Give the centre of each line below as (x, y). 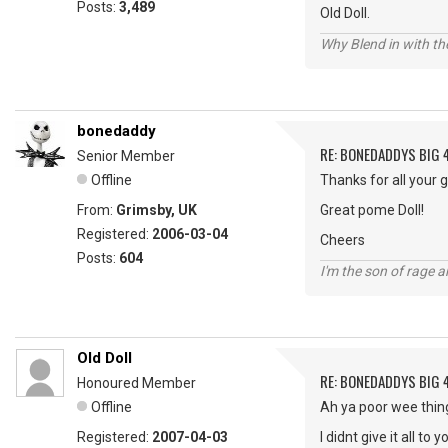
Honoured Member (136, 383)
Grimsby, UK (156, 210)
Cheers (342, 240)
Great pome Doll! (372, 210)
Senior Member (126, 156)
